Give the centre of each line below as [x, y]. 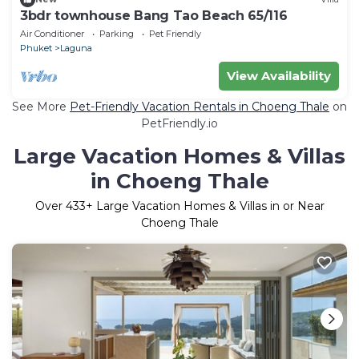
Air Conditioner [52, 33]
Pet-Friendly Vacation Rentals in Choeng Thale [200, 106]
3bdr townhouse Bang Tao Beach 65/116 [154, 15]
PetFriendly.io [179, 123]
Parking [117, 33]
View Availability [279, 75]
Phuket [36, 48]
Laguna [76, 48]
